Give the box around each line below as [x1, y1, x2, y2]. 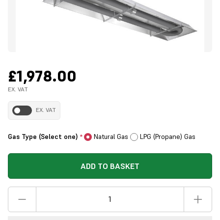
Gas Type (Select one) [8, 132, 80, 141]
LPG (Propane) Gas [140, 132, 195, 141]
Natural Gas [94, 132, 128, 141]
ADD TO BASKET [81, 161, 139, 171]
